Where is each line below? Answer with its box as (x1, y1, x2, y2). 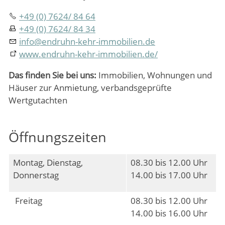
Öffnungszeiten (9, 127, 106, 146)
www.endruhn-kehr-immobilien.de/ (19, 48, 158, 60)
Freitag (13, 194, 42, 206)
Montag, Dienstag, (13, 156, 83, 168)
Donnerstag (13, 169, 59, 181)
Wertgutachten (9, 94, 67, 106)
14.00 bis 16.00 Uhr (131, 207, 207, 219)
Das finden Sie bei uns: (9, 69, 96, 81)
